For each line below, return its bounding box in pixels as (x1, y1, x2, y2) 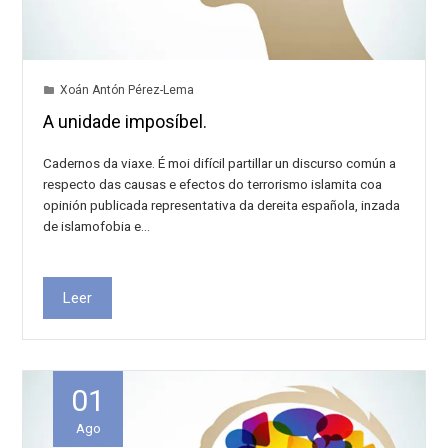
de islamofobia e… (43, 218, 151, 235)
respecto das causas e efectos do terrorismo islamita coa (43, 176, 383, 193)
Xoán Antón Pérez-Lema (60, 83, 195, 98)
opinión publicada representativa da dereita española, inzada (43, 197, 401, 214)
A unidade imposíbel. (43, 111, 208, 133)
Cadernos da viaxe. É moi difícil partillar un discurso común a (43, 155, 397, 172)
